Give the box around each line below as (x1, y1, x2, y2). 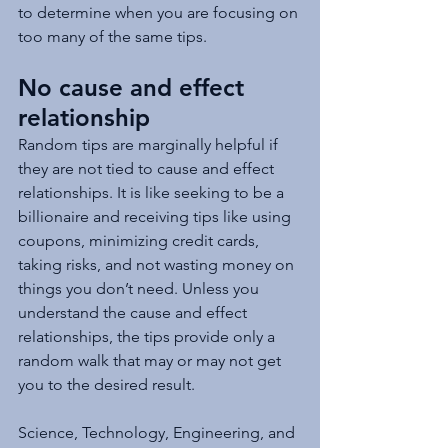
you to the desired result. (18, 375, 195, 395)
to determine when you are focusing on (18, 3, 302, 23)
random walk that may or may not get (18, 351, 285, 371)
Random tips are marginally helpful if (18, 135, 282, 155)
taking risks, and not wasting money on (18, 255, 298, 275)
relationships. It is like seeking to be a (18, 183, 288, 203)
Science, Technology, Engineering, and (18, 423, 299, 443)
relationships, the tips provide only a (18, 327, 279, 347)
